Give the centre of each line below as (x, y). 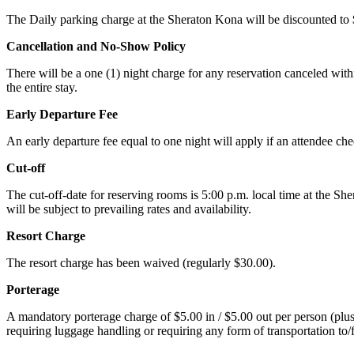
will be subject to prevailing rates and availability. (129, 209)
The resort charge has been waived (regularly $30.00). (141, 263)
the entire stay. (42, 88)
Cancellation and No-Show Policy (96, 47)
